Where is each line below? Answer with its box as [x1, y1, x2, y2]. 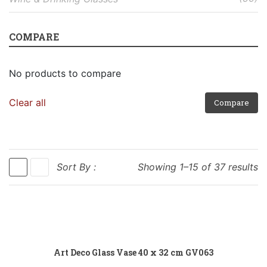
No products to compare [9, 67, 121, 79]
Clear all [9, 96, 46, 108]
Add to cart [169, 219, 212, 229]
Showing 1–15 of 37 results [138, 160, 258, 173]
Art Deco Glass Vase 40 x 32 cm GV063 [54, 246, 213, 258]
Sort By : [57, 160, 96, 173]
